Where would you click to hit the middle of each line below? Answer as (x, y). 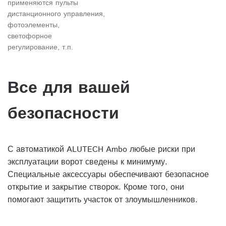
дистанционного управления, (56, 14)
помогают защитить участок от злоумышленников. (103, 200)
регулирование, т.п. (40, 47)
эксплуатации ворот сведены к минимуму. (88, 162)
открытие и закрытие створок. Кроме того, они (96, 187)
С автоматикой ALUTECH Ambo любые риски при (101, 149)
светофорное (30, 36)
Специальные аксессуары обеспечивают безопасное (108, 175)
